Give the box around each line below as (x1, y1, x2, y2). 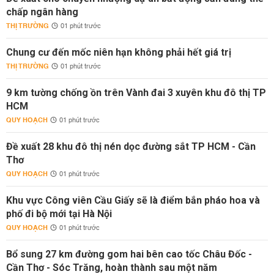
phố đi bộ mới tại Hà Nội (6, 208, 112, 220)
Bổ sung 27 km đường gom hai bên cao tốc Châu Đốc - (6, 248, 252, 260)
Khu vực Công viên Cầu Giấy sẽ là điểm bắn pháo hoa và (6, 194, 260, 206)
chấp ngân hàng (6, 6, 78, 18)
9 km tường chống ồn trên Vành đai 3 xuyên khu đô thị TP (6, 87, 266, 98)
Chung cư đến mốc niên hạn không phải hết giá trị (6, 46, 231, 58)
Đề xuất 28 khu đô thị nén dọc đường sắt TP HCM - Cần (6, 141, 256, 152)
